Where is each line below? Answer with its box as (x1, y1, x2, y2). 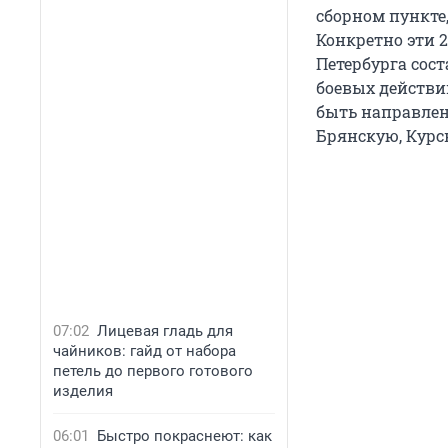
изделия (53, 382, 113, 400)
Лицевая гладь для (97, 322, 233, 340)
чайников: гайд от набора (53, 342, 236, 360)
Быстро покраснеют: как (97, 427, 272, 445)
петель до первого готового (53, 362, 253, 380)
